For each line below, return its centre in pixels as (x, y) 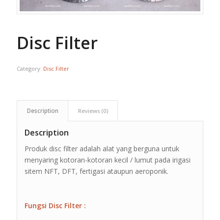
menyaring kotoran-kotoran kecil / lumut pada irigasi (107, 160)
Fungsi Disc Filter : (55, 206)
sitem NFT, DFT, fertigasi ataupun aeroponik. (96, 171)
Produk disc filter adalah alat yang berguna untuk (102, 149)
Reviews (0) (93, 111)
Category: (30, 69)
